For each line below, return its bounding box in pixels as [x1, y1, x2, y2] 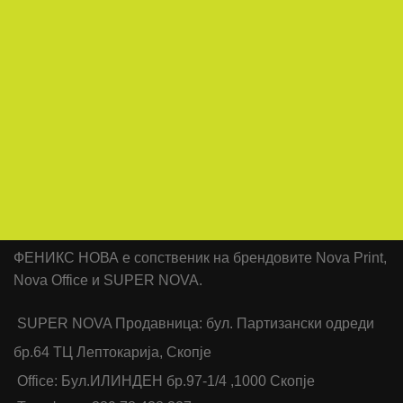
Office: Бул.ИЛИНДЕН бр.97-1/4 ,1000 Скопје [17, 373, 315, 390]
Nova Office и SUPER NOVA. [13, 273, 202, 289]
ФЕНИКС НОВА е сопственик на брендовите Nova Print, [13, 250, 387, 266]
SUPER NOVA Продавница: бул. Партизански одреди [17, 316, 374, 332]
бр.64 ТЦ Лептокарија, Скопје [13, 345, 211, 361]
